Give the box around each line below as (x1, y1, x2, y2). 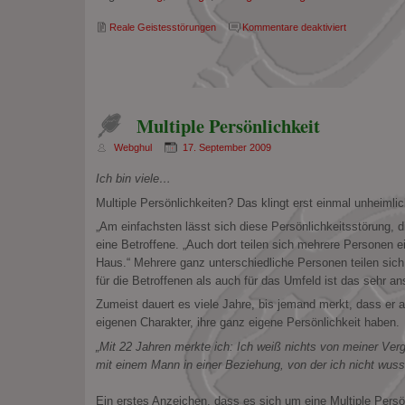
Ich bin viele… (95, 172, 171, 186)
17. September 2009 (182, 141, 271, 153)
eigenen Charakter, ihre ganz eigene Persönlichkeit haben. (95, 316, 400, 330)
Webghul (113, 141, 152, 153)
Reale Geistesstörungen (108, 22, 216, 33)
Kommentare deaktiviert (241, 22, 346, 33)
